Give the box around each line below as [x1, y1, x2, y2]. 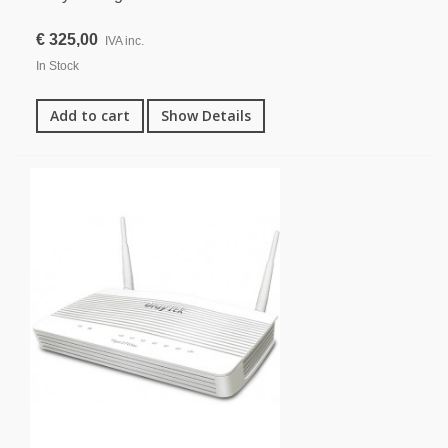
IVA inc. [105, 34, 144, 49]
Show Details [161, 106, 251, 126]
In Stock [36, 59, 79, 74]
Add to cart [50, 106, 130, 126]
